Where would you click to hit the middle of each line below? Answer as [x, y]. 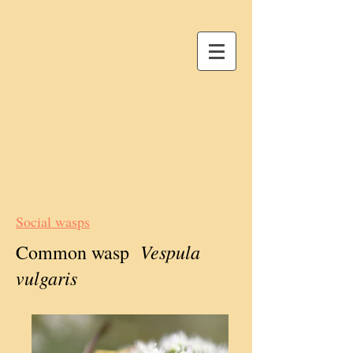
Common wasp [72, 252]
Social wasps [53, 221]
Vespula [165, 251]
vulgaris [46, 277]
